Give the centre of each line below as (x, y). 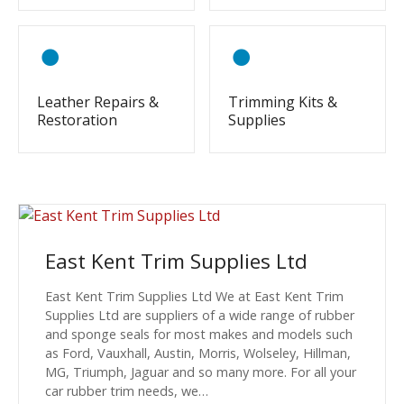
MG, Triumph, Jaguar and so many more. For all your (201, 372)
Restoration (77, 120)
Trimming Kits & (283, 102)
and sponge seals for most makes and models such (199, 335)
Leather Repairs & (98, 102)
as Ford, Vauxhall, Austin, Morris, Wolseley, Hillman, (198, 353)
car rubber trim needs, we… (127, 391)
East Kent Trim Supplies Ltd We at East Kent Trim (194, 297)
